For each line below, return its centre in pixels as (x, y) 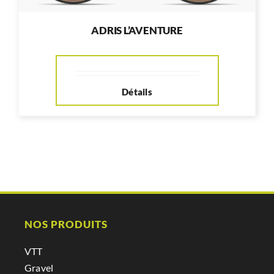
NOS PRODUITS (66, 224)
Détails (137, 92)
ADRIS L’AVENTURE (137, 31)
